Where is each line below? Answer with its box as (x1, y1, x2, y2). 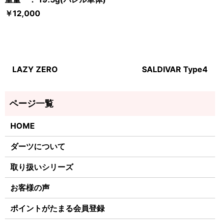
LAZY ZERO (12, 64, 58, 75)
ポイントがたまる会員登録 (10, 203, 105, 214)
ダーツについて (10, 141, 66, 152)
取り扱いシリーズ (10, 162, 74, 172)
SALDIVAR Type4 (142, 64, 208, 75)
